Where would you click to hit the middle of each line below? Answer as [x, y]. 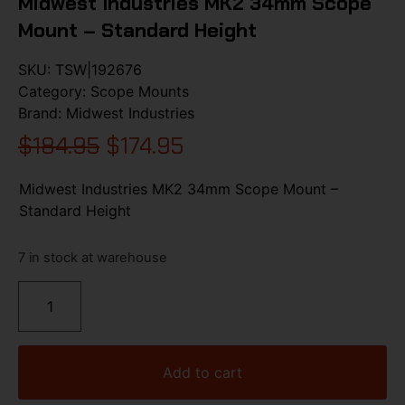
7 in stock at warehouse [93, 258]
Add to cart [202, 372]
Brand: [42, 113]
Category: [54, 91]
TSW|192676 [99, 69]
